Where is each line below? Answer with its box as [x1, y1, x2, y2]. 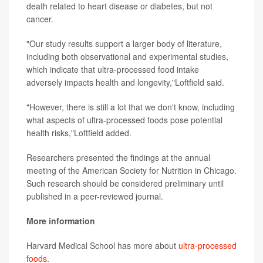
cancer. [26, 12, 53, 25]
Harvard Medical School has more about [26, 239, 178, 251]
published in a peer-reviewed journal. [26, 190, 163, 202]
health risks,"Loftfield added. [26, 126, 131, 139]
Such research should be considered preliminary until [26, 177, 224, 189]
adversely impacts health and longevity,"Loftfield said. [26, 76, 224, 88]
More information [26, 214, 95, 227]
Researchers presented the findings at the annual [26, 151, 210, 163]
